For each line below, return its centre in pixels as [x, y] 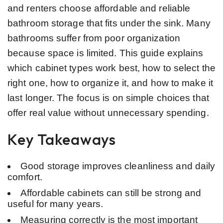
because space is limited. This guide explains [106, 53]
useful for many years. [56, 204]
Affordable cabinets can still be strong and [111, 193]
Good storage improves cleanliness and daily [118, 166]
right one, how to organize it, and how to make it [110, 83]
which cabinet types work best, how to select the [111, 68]
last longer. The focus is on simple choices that [108, 98]
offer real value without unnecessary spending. [108, 112]
